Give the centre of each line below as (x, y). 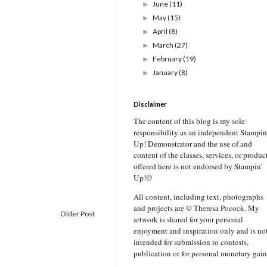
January (166, 73)
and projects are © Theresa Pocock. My (196, 208)
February (168, 59)
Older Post (77, 213)
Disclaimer (150, 104)
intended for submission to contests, (191, 242)
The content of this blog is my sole (189, 121)
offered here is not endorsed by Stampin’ (198, 167)
